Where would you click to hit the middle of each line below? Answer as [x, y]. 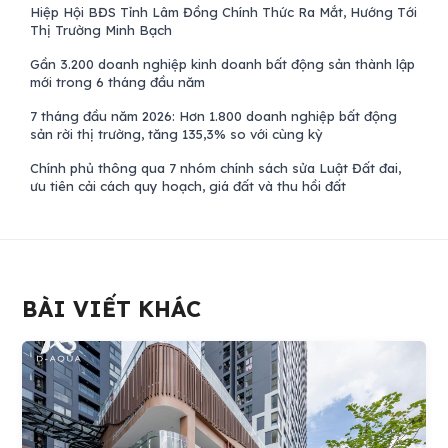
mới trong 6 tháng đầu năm [118, 82]
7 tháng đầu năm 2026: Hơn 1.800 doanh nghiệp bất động [214, 116]
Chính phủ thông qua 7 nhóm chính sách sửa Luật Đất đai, [216, 168]
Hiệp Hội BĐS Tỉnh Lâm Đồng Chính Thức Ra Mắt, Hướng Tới [224, 12]
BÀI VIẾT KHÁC [112, 309]
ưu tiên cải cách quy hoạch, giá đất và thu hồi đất [188, 186]
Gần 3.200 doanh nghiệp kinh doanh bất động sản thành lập [223, 64]
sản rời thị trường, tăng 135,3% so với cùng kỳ [177, 134]
